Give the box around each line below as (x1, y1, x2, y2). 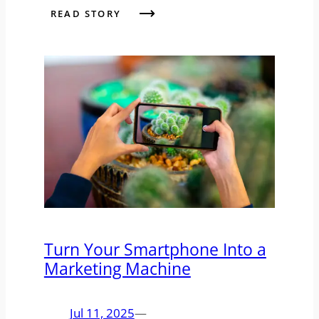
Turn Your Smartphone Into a (43, 237, 266, 261)
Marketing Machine (43, 256, 191, 280)
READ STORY (50, 7, 121, 21)
